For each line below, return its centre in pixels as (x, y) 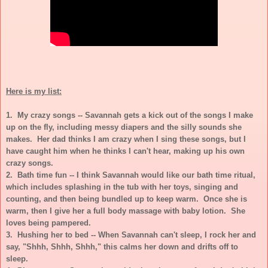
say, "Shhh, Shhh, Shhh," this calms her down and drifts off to (122, 246)
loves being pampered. (48, 223)
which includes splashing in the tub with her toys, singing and (122, 187)
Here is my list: (34, 91)
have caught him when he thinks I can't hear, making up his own (125, 151)
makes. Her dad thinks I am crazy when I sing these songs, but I (126, 139)
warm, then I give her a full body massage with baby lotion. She (126, 211)
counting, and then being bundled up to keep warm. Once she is (127, 199)
